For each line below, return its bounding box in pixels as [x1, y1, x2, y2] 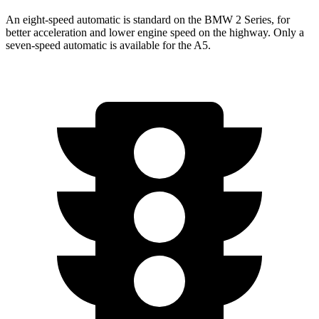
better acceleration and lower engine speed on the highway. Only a [6, 26, 304, 38]
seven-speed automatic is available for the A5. [6, 38, 211, 51]
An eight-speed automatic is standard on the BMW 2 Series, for [6, 13, 290, 26]
